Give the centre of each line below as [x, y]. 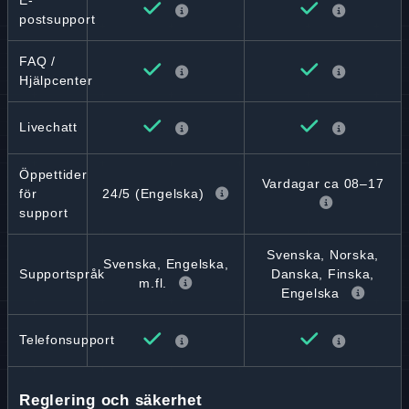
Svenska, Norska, [323, 255]
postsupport [58, 19]
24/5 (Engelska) [153, 193]
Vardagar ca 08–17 [323, 184]
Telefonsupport [67, 340]
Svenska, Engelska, [166, 264]
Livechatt [48, 127]
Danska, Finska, [323, 274]
